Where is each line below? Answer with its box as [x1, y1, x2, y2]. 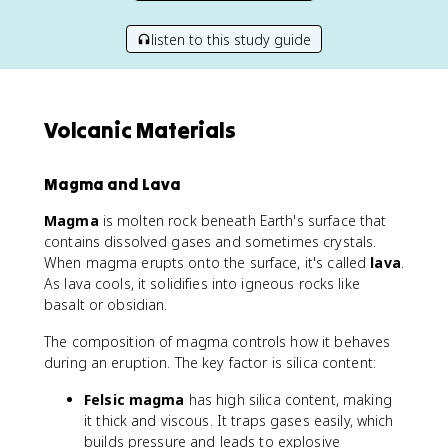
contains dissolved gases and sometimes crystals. [44, 232, 377, 251]
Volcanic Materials [44, 116, 236, 144]
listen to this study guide [151, 29, 311, 49]
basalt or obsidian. [44, 295, 168, 314]
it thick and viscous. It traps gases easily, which [84, 411, 394, 430]
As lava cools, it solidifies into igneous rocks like [44, 274, 360, 293]
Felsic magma [84, 390, 185, 409]
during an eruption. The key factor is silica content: [44, 353, 376, 372]
